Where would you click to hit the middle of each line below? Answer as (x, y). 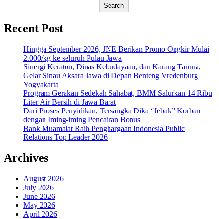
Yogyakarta (41, 85)
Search (114, 6)
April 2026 (40, 214)
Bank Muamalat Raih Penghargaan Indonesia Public (104, 129)
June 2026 (39, 196)
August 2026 (44, 178)
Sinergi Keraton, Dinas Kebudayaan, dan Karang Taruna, (112, 67)
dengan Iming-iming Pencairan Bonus (82, 120)
